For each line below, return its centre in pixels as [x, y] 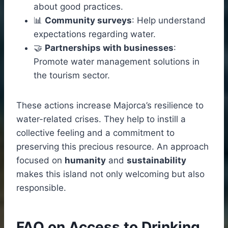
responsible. [41, 188]
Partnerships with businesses [109, 48]
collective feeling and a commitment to [95, 133]
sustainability [156, 160]
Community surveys [88, 20]
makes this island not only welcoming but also [110, 174]
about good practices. [78, 6]
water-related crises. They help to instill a [101, 119]
